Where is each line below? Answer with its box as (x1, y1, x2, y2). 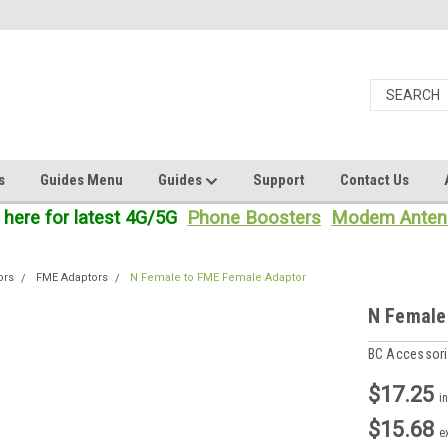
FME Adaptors (36, 271, 109, 284)
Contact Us (340, 171, 409, 189)
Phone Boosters (187, 207, 321, 229)
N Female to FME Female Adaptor (130, 271, 307, 284)
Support (253, 171, 305, 189)
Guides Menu (40, 171, 123, 189)
